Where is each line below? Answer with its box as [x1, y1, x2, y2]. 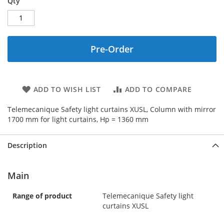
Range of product [12, 190, 72, 200]
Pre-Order [90, 42, 133, 55]
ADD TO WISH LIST [33, 84, 101, 94]
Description [7, 140, 47, 150]
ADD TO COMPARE [124, 84, 192, 94]
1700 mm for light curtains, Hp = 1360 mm [7, 114, 148, 124]
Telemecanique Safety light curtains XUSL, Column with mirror [7, 104, 216, 114]
